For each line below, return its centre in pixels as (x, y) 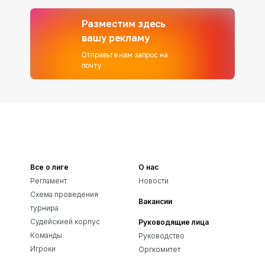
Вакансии (155, 201)
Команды (46, 235)
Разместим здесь (124, 24)
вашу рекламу (115, 38)
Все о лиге (49, 167)
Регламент (49, 181)
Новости (153, 181)
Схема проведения (64, 194)
